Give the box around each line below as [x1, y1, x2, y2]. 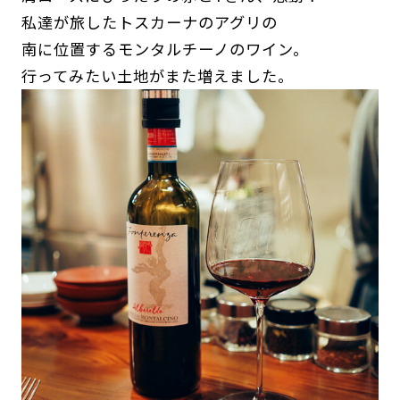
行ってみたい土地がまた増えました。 [21, 64, 295, 87]
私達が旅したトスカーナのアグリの [21, 11, 279, 34]
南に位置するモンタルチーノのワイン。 [21, 37, 310, 61]
